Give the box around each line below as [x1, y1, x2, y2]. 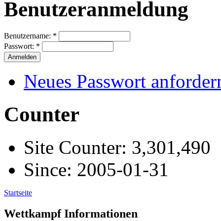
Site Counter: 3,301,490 [24, 137, 211, 158]
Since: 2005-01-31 [24, 159, 169, 181]
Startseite [4, 188, 32, 197]
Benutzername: [4, 32, 53, 40]
